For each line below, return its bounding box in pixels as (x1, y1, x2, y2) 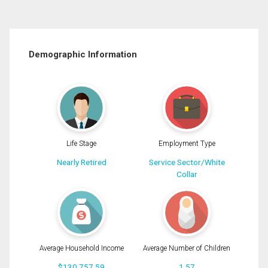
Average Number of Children (143, 243, 230, 252)
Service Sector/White (148, 157, 225, 167)
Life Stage (66, 139, 96, 148)
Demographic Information (29, 48, 137, 60)
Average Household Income (39, 243, 124, 252)
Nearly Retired (56, 157, 106, 167)
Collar (176, 169, 197, 179)
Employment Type (158, 139, 215, 148)
